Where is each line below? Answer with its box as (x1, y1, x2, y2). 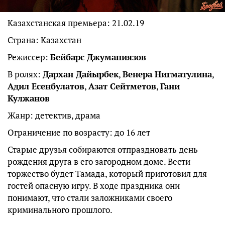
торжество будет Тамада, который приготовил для (8, 167, 207, 179)
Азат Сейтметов (88, 80, 156, 92)
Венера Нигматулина (123, 68, 212, 80)
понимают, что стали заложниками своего (8, 191, 172, 203)
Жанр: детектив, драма (8, 109, 100, 121)
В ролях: (8, 68, 43, 80)
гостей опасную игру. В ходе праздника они (8, 179, 180, 191)
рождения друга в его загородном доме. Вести (8, 155, 190, 167)
